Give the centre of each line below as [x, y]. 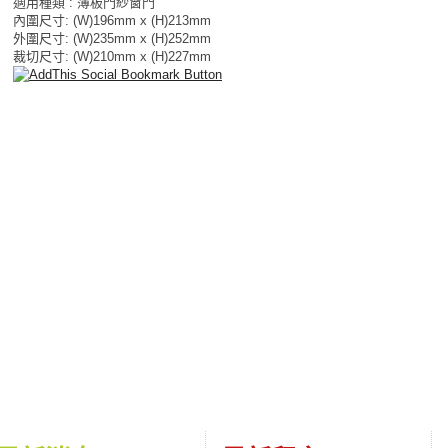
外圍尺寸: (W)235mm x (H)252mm [112, 38]
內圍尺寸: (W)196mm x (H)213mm [112, 20]
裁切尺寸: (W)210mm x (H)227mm [112, 56]
